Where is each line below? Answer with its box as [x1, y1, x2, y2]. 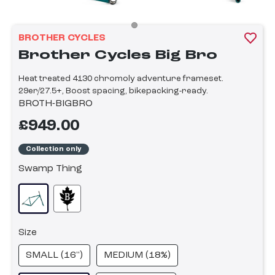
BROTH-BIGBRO [18, 99, 93, 109]
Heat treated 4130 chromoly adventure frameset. [18, 74, 223, 83]
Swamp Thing [18, 164, 82, 174]
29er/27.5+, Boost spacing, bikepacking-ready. [18, 87, 208, 96]
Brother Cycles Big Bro [18, 48, 217, 63]
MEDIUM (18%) [104, 250, 171, 261]
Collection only [26, 145, 82, 153]
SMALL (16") [26, 250, 83, 261]
